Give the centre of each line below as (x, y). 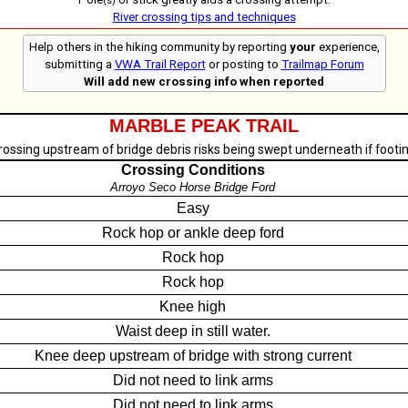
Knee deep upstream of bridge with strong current (193, 356)
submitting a (79, 64)
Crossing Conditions (193, 170)
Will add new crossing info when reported (204, 82)
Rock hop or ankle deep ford (193, 233)
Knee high (193, 306)
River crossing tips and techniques (204, 17)
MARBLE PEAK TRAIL (204, 126)
